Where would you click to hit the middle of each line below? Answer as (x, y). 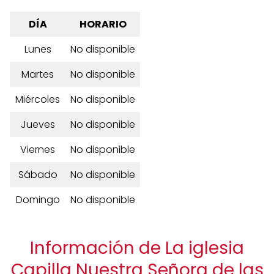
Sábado (38, 175)
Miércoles (38, 99)
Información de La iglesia (137, 248)
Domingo (38, 200)
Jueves (38, 124)
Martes (38, 74)
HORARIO (103, 24)
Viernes (38, 150)
